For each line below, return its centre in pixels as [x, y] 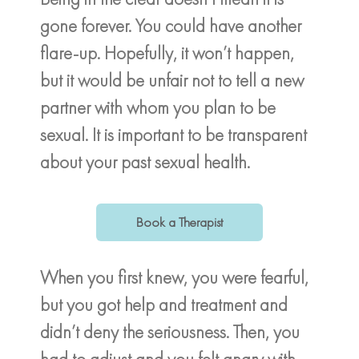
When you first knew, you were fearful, [174, 277]
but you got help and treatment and [164, 304]
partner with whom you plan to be [158, 108]
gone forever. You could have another [171, 26]
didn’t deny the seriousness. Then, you [170, 331]
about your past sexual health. [145, 162]
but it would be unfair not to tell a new [172, 81]
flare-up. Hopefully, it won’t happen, [167, 53]
